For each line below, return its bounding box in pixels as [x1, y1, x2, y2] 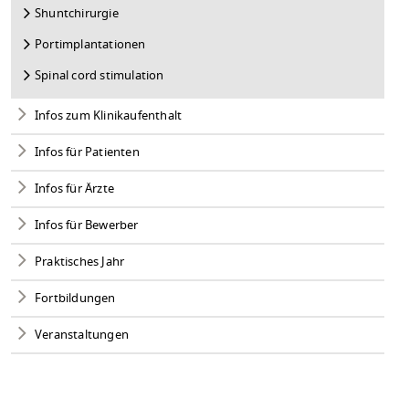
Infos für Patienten [35, 142, 140, 162]
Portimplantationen [35, 36, 146, 53]
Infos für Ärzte [35, 179, 115, 198]
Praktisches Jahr [35, 252, 125, 271]
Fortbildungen [35, 288, 116, 308]
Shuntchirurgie [35, 5, 119, 22]
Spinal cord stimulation [35, 67, 164, 84]
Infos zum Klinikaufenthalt [35, 106, 183, 125]
